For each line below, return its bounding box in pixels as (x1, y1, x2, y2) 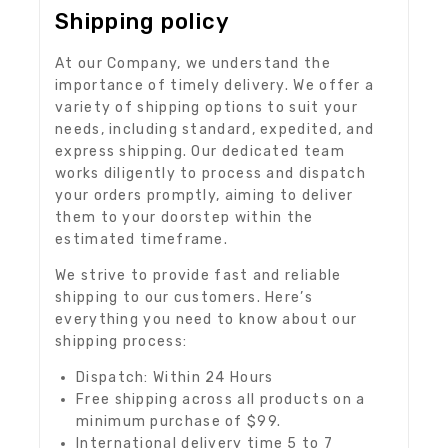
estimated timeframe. (55, 231, 229, 249)
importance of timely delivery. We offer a (55, 77, 375, 95)
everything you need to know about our (55, 311, 358, 329)
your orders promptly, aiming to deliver (55, 187, 354, 205)
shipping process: (55, 333, 188, 351)
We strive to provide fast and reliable (55, 267, 342, 285)
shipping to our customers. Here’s (55, 289, 313, 307)
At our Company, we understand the (55, 55, 331, 73)
